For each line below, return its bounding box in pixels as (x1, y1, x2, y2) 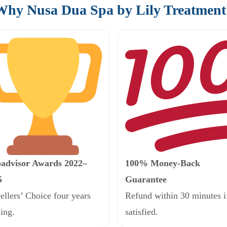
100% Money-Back (125, 158, 200, 168)
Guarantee (125, 174, 167, 184)
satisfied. (125, 206, 158, 217)
